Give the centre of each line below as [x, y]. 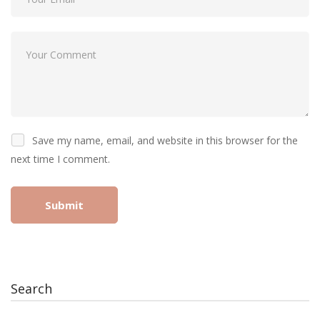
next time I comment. [60, 159]
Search [31, 289]
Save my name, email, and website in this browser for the [165, 141]
